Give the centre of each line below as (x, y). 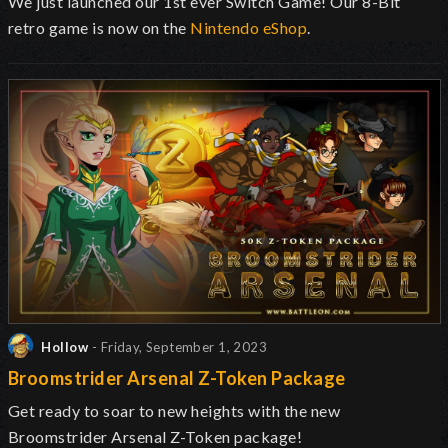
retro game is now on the (99, 28)
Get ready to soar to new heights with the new (174, 411)
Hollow (63, 347)
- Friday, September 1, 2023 (179, 347)
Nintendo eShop (249, 28)
